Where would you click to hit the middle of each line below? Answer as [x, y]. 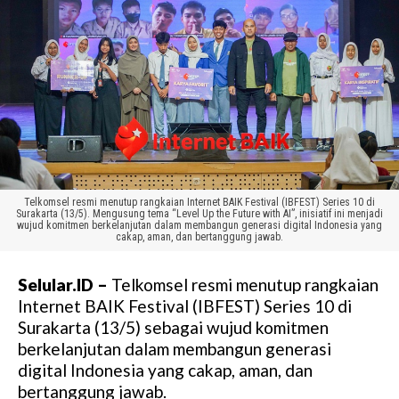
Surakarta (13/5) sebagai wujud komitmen [173, 328]
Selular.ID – [63, 285]
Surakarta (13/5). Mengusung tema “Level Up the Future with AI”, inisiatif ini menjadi [199, 214]
